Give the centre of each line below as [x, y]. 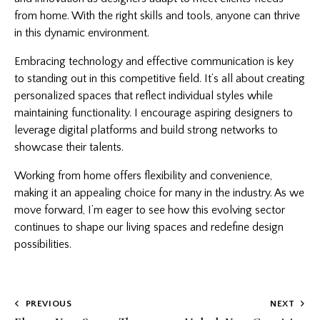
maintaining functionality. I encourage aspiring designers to [154, 112]
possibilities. [43, 244]
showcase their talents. [69, 147]
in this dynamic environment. [82, 32]
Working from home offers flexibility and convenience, [143, 175]
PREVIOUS [49, 304]
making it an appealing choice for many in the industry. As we [159, 192]
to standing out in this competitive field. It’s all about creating [160, 78]
